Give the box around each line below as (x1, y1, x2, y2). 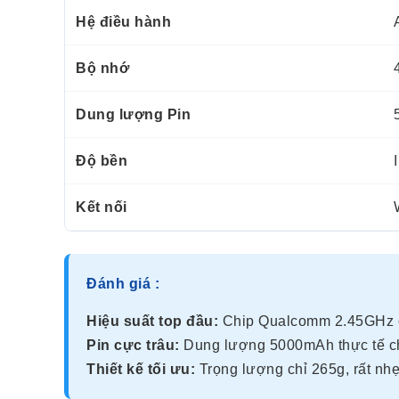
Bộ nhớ (76, 60, 129, 76)
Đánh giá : (86, 275, 159, 291)
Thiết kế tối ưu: (86, 361, 195, 377)
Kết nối (76, 199, 127, 215)
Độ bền (76, 152, 127, 168)
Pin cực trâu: (86, 337, 180, 353)
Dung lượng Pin (76, 106, 191, 122)
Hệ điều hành (76, 13, 171, 29)
